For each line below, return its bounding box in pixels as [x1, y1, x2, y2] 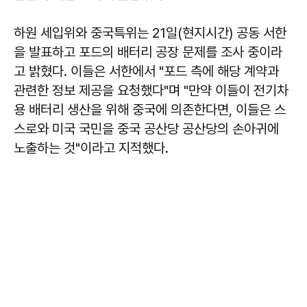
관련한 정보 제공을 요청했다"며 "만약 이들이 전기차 [14, 82, 288, 99]
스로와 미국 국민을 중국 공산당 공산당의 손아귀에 [14, 121, 279, 138]
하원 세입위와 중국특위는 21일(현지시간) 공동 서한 [14, 25, 286, 42]
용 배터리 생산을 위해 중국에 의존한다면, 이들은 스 [14, 101, 286, 119]
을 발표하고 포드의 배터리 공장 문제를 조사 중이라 [14, 44, 282, 61]
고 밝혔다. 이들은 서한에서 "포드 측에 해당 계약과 [14, 63, 279, 80]
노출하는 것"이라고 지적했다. [14, 140, 169, 157]
